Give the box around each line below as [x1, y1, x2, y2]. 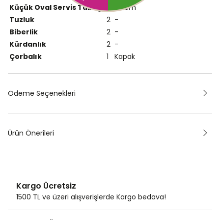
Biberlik [9, 27, 38, 37]
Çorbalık [9, 52, 42, 62]
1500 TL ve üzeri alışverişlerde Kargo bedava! [16, 192, 166, 202]
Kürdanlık [9, 39, 46, 50]
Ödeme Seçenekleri [8, 88, 76, 99]
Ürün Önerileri [8, 128, 54, 138]
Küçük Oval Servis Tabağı [9, 2, 105, 13]
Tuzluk [9, 15, 34, 25]
